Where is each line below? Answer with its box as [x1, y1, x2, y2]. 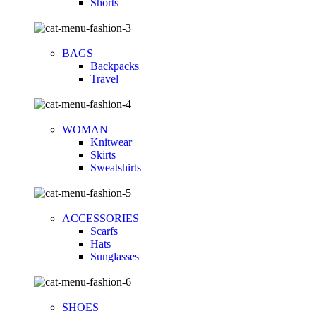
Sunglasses [90, 250, 139, 263]
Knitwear [90, 136, 132, 149]
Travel [90, 73, 119, 85]
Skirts [90, 149, 116, 162]
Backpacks [90, 60, 139, 73]
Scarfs [90, 225, 118, 238]
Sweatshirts [90, 162, 141, 174]
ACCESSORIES [62, 212, 139, 225]
